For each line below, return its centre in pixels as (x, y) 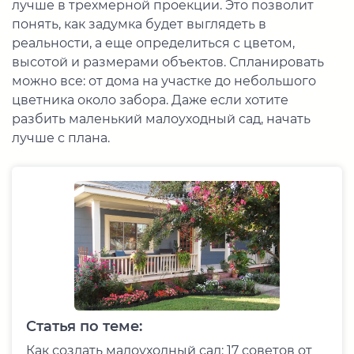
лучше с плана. (61, 138)
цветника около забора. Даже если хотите (150, 100)
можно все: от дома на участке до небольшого (164, 81)
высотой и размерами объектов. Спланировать (168, 62)
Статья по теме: (84, 327)
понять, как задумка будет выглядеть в (139, 24)
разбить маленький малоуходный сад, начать (161, 119)
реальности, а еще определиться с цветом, (153, 43)
